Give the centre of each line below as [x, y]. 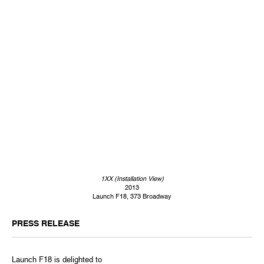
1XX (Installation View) [132, 179]
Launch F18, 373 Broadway [132, 197]
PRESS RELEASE [46, 224]
